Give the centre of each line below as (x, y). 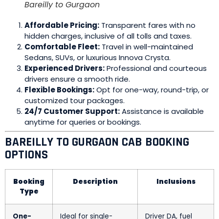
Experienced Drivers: (65, 68)
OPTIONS (26, 155)
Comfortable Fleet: (62, 46)
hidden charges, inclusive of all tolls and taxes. (108, 36)
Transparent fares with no (147, 25)
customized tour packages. (75, 100)
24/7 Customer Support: (72, 111)
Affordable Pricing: (62, 25)
